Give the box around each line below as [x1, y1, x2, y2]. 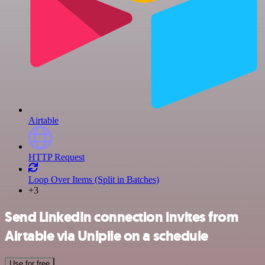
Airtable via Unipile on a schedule [5, 227, 208, 246]
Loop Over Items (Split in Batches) [28, 174, 159, 185]
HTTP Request [28, 152, 85, 163]
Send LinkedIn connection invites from [5, 208, 238, 227]
